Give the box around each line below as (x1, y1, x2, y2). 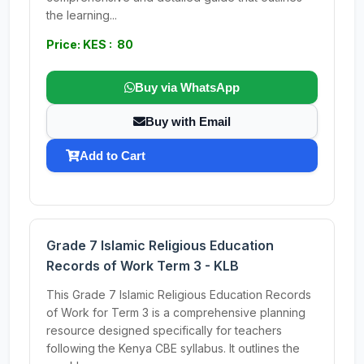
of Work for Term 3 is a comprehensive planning (46, 305, 305, 319)
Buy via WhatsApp (135, 80, 240, 94)
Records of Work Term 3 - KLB (46, 258, 239, 274)
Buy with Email (145, 115, 231, 128)
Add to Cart (80, 149, 145, 162)
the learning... (46, 8, 117, 22)
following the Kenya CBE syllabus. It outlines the (46, 341, 300, 355)
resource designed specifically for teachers (46, 323, 282, 337)
